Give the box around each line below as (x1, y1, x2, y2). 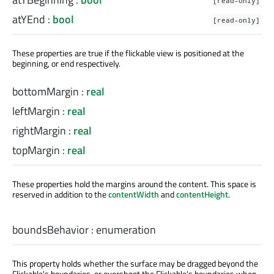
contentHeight (176, 188, 228, 201)
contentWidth (108, 188, 159, 201)
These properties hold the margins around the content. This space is (12, 177, 256, 191)
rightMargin (12, 122, 66, 139)
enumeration (96, 221, 156, 239)
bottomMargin (12, 83, 79, 100)
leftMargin (12, 103, 60, 120)
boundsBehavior (12, 221, 89, 239)
